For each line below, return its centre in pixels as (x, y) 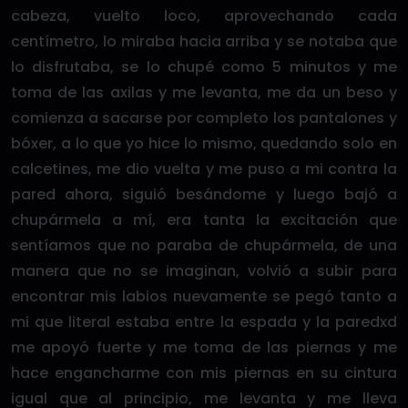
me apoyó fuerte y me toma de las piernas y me (204, 347)
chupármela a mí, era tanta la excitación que (204, 220)
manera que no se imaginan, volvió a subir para (204, 271)
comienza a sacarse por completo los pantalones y (204, 118)
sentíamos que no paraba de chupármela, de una (204, 245)
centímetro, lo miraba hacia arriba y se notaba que (204, 41)
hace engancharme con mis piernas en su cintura (204, 373)
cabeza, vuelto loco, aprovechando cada (204, 16)
